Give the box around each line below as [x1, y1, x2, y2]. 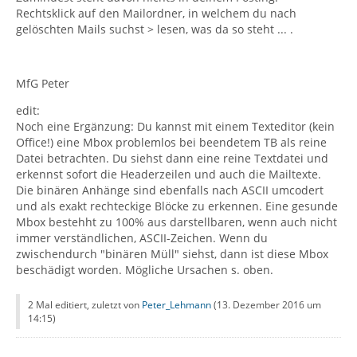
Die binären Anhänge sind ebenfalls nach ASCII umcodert [16, 182, 324, 198]
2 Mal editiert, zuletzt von [28, 298, 142, 312]
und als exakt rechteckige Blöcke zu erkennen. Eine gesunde [16, 198, 338, 214]
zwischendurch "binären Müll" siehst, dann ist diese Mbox [16, 246, 328, 261]
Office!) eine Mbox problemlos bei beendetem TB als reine [16, 135, 327, 150]
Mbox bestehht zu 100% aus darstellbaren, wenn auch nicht [16, 214, 337, 229]
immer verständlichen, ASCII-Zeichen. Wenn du [16, 230, 268, 245]
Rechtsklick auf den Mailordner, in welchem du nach [16, 6, 296, 21]
